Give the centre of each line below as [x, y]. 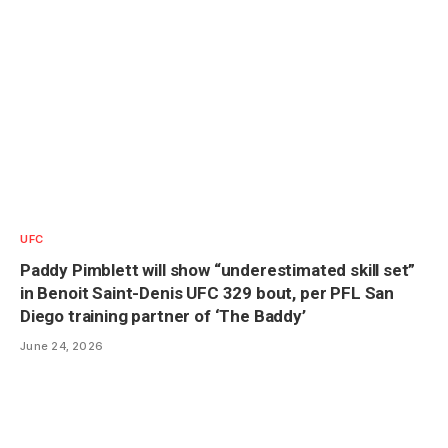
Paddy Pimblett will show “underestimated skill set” [218, 270]
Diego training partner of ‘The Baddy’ [163, 316]
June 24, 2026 [62, 346]
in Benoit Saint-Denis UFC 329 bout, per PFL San [207, 293]
